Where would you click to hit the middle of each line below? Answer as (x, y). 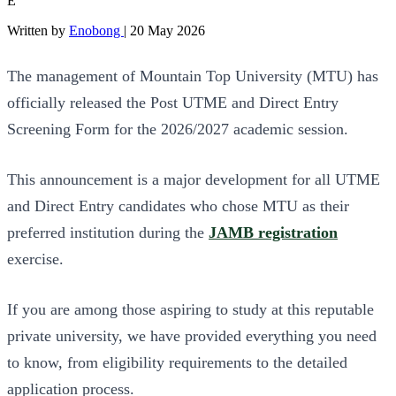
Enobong (96, 30)
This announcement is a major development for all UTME (194, 179)
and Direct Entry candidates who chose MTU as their (178, 206)
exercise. (35, 259)
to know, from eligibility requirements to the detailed (177, 362)
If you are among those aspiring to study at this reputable (190, 309)
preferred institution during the (108, 232)
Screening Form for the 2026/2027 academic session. (178, 129)
